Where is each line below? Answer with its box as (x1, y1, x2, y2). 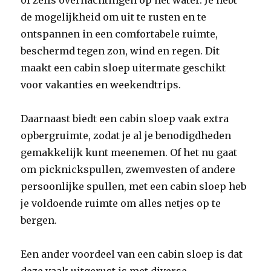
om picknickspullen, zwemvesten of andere (21, 163, 236, 175)
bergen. (21, 214, 57, 226)
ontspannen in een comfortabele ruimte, (21, 28, 218, 40)
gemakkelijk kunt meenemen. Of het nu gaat (21, 146, 238, 158)
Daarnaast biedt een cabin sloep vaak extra (21, 113, 229, 125)
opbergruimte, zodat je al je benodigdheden (21, 129, 232, 142)
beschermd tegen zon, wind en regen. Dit (21, 45, 220, 57)
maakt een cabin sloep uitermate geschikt (21, 62, 226, 74)
